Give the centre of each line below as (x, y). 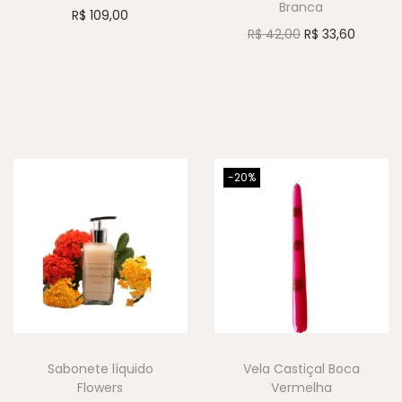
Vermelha (301, 387)
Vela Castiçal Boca (301, 368)
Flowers (100, 387)
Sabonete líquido (100, 368)
